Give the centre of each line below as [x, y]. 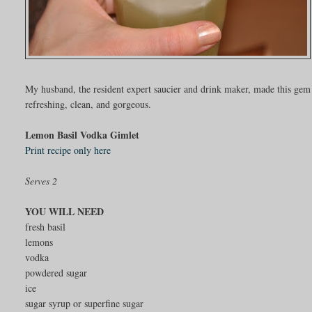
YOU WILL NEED [65, 211]
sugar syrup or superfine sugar [85, 303]
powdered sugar [56, 272]
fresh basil [46, 226]
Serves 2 [41, 180]
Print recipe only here [68, 150]
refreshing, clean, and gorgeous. [88, 104]
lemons [39, 242]
